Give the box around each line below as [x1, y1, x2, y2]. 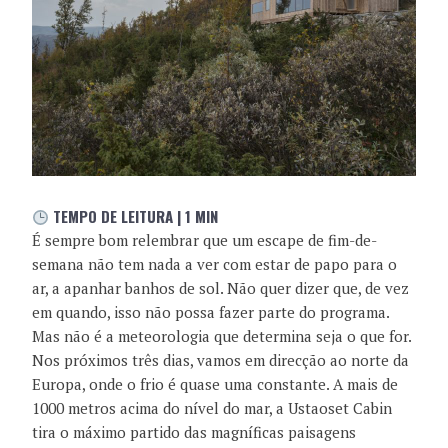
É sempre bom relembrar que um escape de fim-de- [32, 230, 377, 251]
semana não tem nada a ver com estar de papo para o [32, 254, 397, 275]
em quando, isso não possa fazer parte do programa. [32, 302, 389, 323]
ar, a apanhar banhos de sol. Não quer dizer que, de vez [32, 278, 409, 299]
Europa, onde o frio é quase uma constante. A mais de [32, 374, 398, 395]
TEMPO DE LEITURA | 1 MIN [49, 205, 219, 228]
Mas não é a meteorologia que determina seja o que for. [32, 326, 411, 347]
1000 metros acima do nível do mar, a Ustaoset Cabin [32, 398, 392, 419]
